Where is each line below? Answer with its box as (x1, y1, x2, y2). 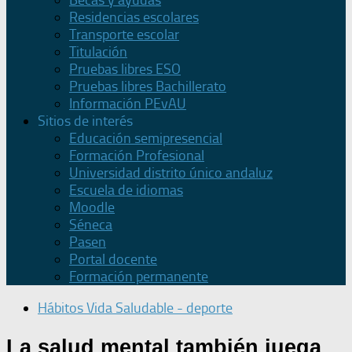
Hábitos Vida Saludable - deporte (38, 299, 233, 317)
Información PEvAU (69, 95, 186, 113)
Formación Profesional (69, 147, 204, 165)
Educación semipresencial (69, 130, 222, 148)
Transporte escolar (69, 26, 179, 44)
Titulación (69, 43, 127, 61)
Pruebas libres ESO (69, 60, 181, 79)
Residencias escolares (69, 9, 199, 27)
